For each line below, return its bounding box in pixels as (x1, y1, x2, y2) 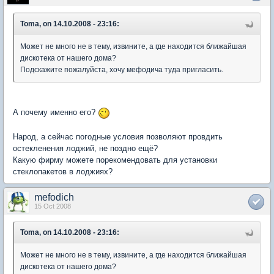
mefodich (34, 191, 74, 202)
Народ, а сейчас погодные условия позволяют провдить (13, 131, 223, 141)
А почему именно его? (13, 108, 98, 117)
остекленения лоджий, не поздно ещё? (13, 143, 158, 153)
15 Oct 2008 (34, 202, 71, 210)
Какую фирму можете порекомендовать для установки (13, 155, 217, 165)
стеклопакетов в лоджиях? (13, 166, 113, 176)
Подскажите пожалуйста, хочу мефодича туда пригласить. (20, 65, 223, 75)
